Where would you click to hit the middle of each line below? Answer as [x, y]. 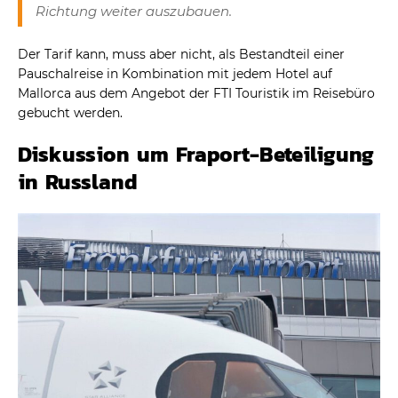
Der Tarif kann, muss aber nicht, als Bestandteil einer [181, 55]
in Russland [78, 182]
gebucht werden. [70, 113]
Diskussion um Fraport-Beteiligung [196, 155]
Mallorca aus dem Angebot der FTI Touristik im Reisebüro [196, 94]
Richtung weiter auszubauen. [134, 12]
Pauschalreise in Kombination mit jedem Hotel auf [175, 74]
